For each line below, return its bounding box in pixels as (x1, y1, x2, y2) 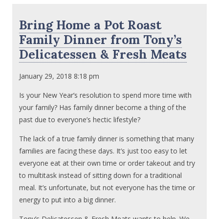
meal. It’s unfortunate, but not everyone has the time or (19, 182, 196, 192)
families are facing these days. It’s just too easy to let (19, 146, 188, 155)
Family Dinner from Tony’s (19, 32, 182, 47)
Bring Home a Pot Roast (19, 17, 162, 33)
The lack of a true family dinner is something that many (19, 133, 195, 143)
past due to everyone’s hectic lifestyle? (19, 114, 141, 124)
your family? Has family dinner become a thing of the (19, 102, 187, 112)
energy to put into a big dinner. (19, 195, 116, 204)
